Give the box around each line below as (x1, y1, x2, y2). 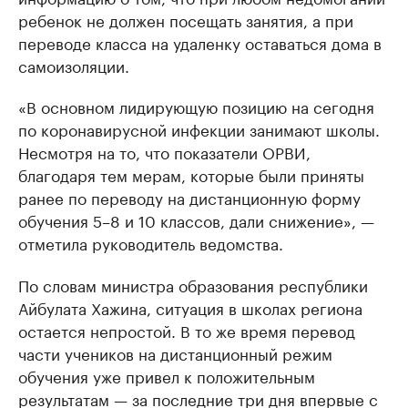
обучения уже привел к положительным (18, 363, 315, 388)
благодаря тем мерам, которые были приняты (18, 162, 364, 187)
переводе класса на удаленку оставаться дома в (18, 30, 382, 55)
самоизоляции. (18, 53, 129, 77)
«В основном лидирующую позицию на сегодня (18, 94, 374, 118)
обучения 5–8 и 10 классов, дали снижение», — (18, 208, 374, 232)
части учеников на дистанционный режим (18, 341, 332, 365)
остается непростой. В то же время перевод (18, 318, 355, 342)
